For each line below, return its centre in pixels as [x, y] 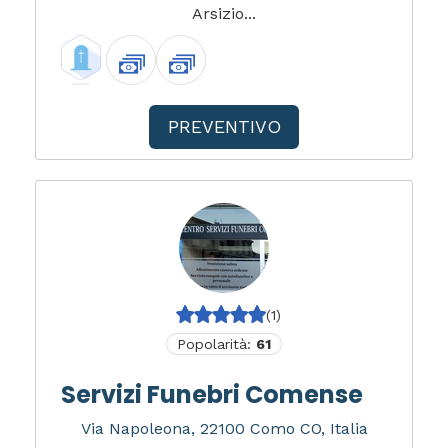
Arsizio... [224, 13]
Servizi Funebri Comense [212, 394]
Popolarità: [216, 344]
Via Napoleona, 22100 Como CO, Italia [224, 428]
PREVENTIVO [224, 126]
